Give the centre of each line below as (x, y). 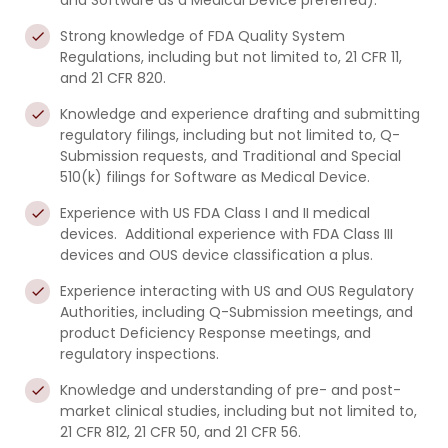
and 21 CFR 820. (113, 78)
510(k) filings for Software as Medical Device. (215, 177)
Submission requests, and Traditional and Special (230, 156)
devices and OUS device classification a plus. (216, 255)
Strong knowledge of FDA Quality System (202, 36)
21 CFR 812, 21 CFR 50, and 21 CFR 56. (180, 432)
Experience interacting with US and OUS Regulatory (237, 291)
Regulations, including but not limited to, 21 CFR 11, (231, 57)
